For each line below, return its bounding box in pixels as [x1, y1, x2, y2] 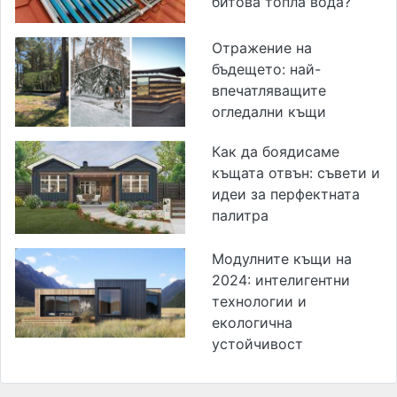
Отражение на [212, 39, 312, 58]
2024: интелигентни [212, 270, 350, 289]
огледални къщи [212, 103, 326, 121]
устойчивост [212, 334, 303, 353]
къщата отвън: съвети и [212, 164, 380, 183]
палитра [212, 206, 269, 225]
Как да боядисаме [212, 143, 339, 161]
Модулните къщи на [212, 249, 352, 268]
